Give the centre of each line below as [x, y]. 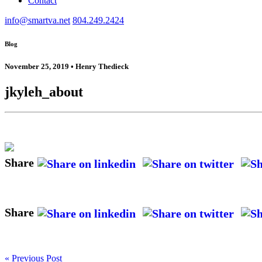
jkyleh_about [44, 92]
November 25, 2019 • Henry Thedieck [67, 66]
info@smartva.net [37, 20]
